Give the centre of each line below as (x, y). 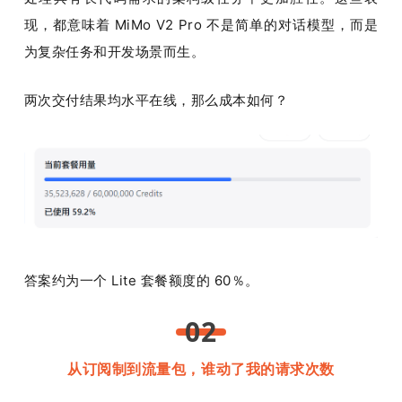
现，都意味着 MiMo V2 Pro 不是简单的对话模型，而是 (201, 25)
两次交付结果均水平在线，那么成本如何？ (156, 100)
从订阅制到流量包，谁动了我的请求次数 (201, 368)
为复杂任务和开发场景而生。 (114, 52)
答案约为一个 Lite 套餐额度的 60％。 (141, 280)
